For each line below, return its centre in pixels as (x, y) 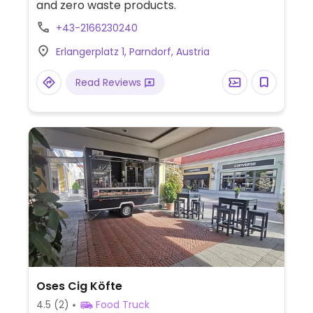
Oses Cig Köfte (79, 286)
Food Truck (122, 305)
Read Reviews (109, 82)
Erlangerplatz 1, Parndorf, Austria (132, 52)
